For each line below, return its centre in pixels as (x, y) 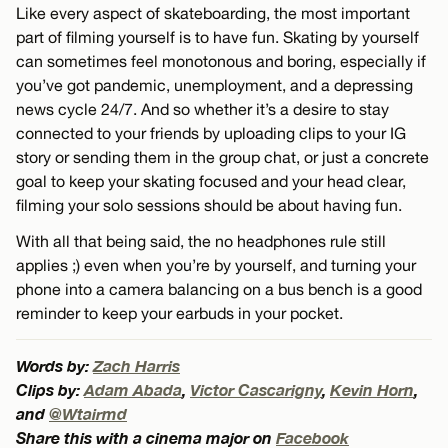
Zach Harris (136, 366)
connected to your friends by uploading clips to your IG (211, 133)
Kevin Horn (372, 390)
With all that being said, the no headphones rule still (201, 241)
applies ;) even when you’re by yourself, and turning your (216, 265)
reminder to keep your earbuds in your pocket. (179, 313)
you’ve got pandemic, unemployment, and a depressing (214, 85)
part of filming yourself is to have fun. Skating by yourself (217, 37)
